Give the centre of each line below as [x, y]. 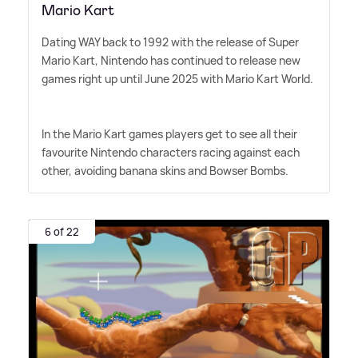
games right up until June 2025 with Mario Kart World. [177, 79]
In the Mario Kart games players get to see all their [169, 134]
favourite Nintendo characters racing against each [171, 153]
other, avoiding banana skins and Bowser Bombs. [165, 171]
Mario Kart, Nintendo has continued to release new [171, 61]
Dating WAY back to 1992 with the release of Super [170, 42]
